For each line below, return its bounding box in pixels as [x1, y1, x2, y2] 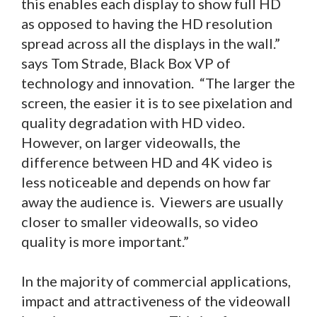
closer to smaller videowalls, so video [21, 213, 258, 230]
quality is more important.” [21, 233, 189, 250]
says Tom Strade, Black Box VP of [21, 54, 231, 71]
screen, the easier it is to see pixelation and [21, 94, 293, 111]
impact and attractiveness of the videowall [21, 292, 291, 309]
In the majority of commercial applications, [21, 272, 291, 289]
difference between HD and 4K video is [21, 154, 272, 171]
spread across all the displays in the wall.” [21, 35, 283, 52]
